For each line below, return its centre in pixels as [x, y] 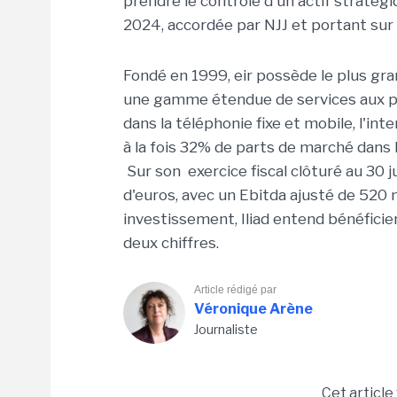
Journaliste [226, 329]
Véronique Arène [253, 309]
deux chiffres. [171, 243]
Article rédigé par [235, 290]
